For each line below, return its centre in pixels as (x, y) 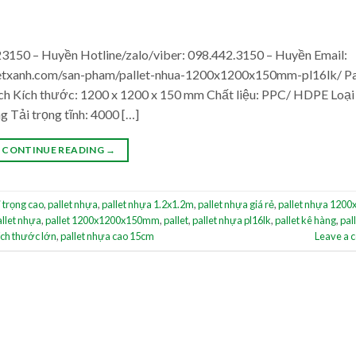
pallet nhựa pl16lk (232, 221)
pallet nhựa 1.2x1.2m (148, 205)
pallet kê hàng (306, 221)
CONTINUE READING (54, 150)
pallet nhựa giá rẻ (236, 205)
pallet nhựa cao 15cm (107, 236)
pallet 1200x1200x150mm (103, 221)
